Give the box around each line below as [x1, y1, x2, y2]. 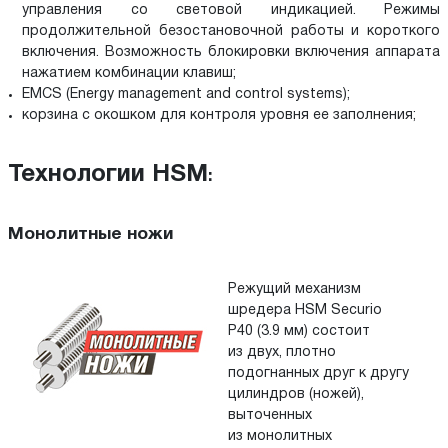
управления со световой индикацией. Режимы [22, 4, 440, 18]
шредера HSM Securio [228, 303, 382, 317]
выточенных [228, 408, 312, 422]
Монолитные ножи [8, 227, 173, 243]
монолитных [247, 429, 332, 443]
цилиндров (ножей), [228, 387, 364, 401]
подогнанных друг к [228, 366, 366, 380]
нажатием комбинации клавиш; [22, 67, 236, 81]
